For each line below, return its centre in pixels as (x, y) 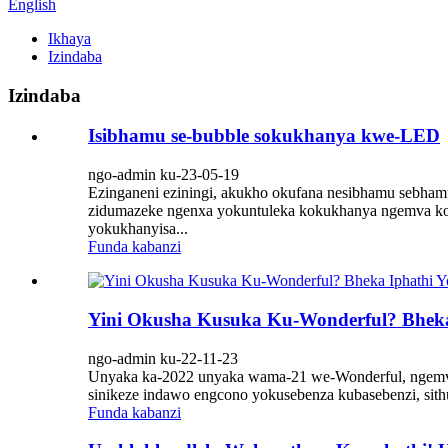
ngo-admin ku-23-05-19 (163, 175)
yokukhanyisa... (138, 229)
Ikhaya (69, 38)
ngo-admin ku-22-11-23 (163, 358)
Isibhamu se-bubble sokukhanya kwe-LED (264, 136)
